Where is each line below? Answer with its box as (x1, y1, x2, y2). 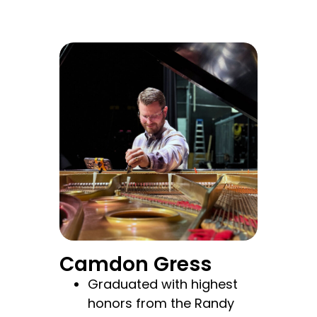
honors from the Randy (88, 294, 234, 312)
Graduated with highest (88, 275, 238, 293)
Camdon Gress (59, 250, 212, 278)
